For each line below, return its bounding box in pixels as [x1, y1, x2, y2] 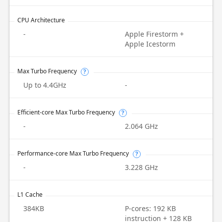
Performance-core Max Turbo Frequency [17, 149, 129, 158]
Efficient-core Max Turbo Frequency [17, 108, 115, 116]
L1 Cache [17, 190, 43, 199]
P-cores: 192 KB [125, 204, 176, 213]
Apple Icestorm [125, 39, 175, 49]
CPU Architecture [17, 16, 65, 24]
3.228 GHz [125, 163, 158, 172]
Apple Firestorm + [125, 29, 184, 39]
